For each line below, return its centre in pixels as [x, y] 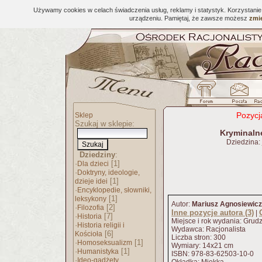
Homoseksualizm [105, 243]
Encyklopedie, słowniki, [114, 190]
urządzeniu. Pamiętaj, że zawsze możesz [189, 18]
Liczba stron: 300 [199, 237]
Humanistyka [98, 251]
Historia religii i [101, 225]
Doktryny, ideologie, [108, 173]
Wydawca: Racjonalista [208, 229]
